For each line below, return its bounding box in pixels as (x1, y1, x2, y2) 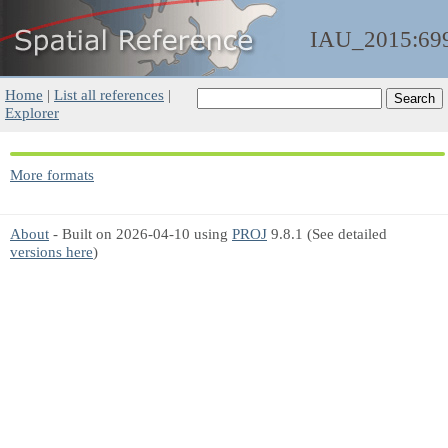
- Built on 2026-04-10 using (49, 225, 232, 242)
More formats (10, 166, 94, 183)
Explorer (5, 104, 59, 121)
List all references (54, 86, 164, 103)
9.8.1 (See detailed (267, 225, 387, 242)
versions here (10, 243, 93, 260)
